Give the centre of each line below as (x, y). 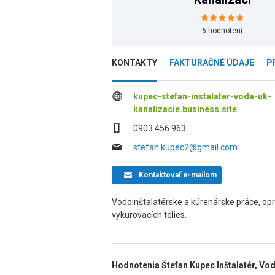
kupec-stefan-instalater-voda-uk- (202, 96)
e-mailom (199, 175)
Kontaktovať (160, 175)
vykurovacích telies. (149, 215)
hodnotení (224, 31)
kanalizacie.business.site (185, 109)
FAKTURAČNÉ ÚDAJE (212, 63)
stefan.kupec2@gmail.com (185, 147)
